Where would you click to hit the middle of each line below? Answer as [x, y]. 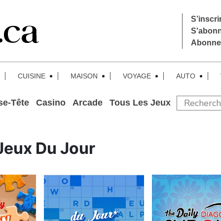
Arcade [88, 103]
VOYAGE [137, 76]
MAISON [84, 76]
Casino [51, 103]
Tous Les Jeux [140, 103]
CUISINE [31, 76]
